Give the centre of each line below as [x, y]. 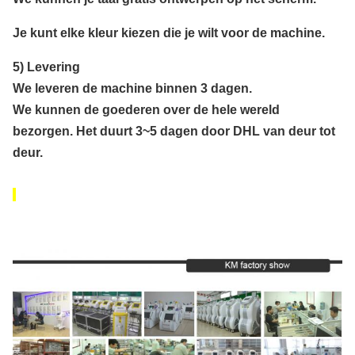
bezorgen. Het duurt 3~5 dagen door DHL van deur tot [174, 132]
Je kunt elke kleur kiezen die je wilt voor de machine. [169, 33]
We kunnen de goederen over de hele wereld [146, 110]
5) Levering [46, 67]
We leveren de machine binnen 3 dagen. [132, 89]
